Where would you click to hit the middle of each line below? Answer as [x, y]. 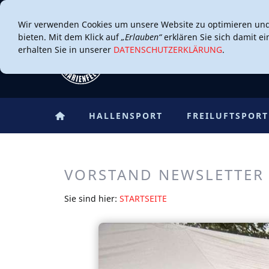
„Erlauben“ [141, 37]
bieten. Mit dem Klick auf [70, 37]
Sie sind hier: [92, 198]
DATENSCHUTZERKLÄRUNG [168, 50]
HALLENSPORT [126, 116]
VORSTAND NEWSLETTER [164, 174]
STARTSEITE [143, 198]
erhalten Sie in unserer [66, 50]
